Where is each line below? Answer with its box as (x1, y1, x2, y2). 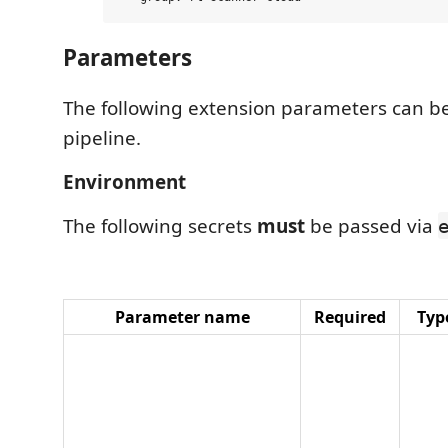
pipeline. (63, 124, 141, 151)
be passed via (305, 212, 438, 239)
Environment (63, 168, 186, 195)
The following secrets (63, 212, 257, 239)
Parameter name (114, 305, 250, 328)
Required (314, 305, 386, 328)
